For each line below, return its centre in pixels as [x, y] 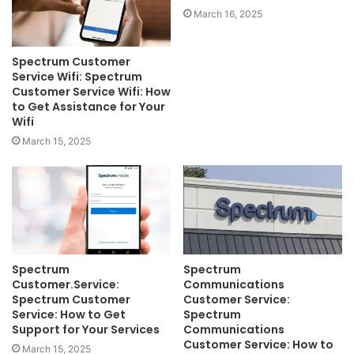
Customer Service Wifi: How [91, 91]
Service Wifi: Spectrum [77, 76]
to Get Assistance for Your [88, 106]
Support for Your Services [86, 330]
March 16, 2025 [228, 13]
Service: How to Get [69, 315]
